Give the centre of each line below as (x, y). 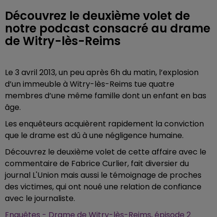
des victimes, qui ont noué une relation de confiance (103, 187)
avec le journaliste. (40, 198)
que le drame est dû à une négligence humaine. (95, 135)
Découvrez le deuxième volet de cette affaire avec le (106, 152)
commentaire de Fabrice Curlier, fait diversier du (97, 163)
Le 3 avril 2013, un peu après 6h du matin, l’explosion (102, 72)
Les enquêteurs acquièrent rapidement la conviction (104, 124)
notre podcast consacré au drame (108, 28)
